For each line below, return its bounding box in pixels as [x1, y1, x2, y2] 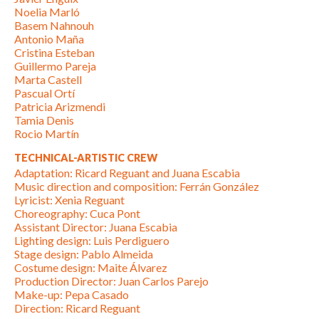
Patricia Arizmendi [14, 99, 105, 113]
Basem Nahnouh [14, 18, 94, 32]
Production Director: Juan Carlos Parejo [14, 274, 209, 288]
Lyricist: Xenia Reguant [14, 193, 125, 207]
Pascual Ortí [14, 85, 75, 100]
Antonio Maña [14, 31, 84, 46]
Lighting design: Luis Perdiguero [14, 234, 169, 248]
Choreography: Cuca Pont [14, 206, 140, 221]
